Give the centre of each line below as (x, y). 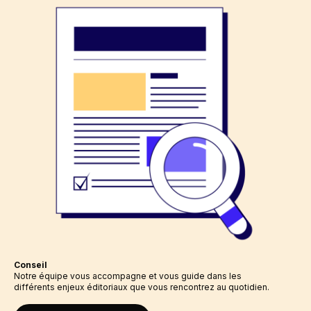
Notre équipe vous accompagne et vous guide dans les (128, 276)
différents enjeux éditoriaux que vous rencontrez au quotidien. (142, 287)
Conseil (31, 265)
